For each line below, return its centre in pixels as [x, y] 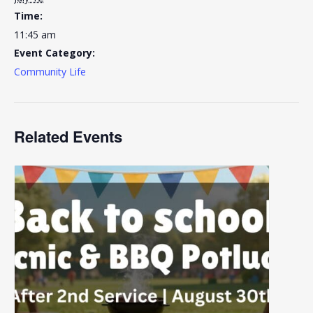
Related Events [68, 137]
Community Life [50, 72]
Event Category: [54, 53]
